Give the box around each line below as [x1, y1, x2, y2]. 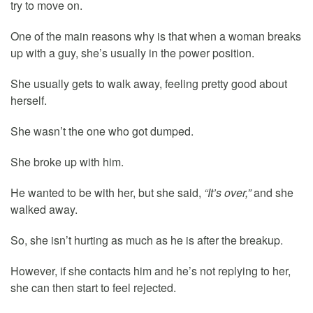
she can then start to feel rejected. [10, 279, 176, 296]
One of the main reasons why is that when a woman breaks [10, 28, 301, 45]
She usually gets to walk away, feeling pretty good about [10, 75, 287, 92]
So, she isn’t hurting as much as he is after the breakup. [10, 232, 283, 249]
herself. [10, 92, 47, 109]
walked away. [10, 201, 78, 218]
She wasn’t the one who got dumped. [10, 123, 194, 140]
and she [251, 184, 293, 201]
